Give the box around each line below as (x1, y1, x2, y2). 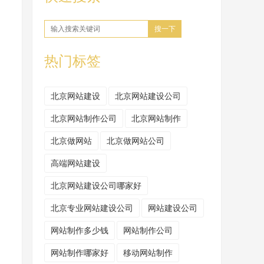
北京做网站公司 (107, 136, 164, 146)
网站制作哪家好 (51, 248, 108, 258)
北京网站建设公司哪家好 (51, 181, 141, 190)
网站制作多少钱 (51, 226, 108, 235)
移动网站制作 (123, 248, 173, 258)
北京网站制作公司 (51, 114, 117, 123)
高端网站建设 (51, 159, 100, 168)
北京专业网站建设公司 (51, 203, 133, 213)
